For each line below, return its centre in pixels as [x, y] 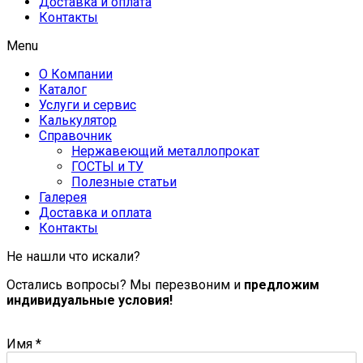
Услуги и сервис [88, 105]
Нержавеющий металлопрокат [165, 152]
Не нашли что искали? [73, 257]
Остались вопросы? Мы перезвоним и [125, 285]
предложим [282, 285]
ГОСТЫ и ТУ [107, 167]
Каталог [63, 90]
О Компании [76, 75]
